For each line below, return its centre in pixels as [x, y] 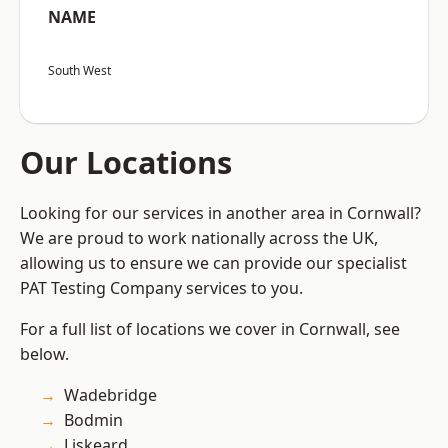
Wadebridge [110, 395]
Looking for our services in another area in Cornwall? [220, 213]
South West [79, 71]
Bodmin [93, 420]
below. [44, 354]
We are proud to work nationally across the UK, [199, 238]
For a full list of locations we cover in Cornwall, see [210, 329]
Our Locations [126, 162]
